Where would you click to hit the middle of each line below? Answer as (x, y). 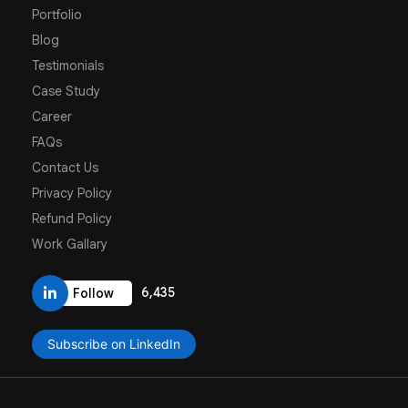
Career (52, 116)
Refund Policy (72, 218)
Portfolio (57, 14)
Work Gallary (70, 244)
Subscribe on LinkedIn (114, 343)
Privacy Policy (72, 193)
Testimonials (68, 65)
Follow (93, 293)
